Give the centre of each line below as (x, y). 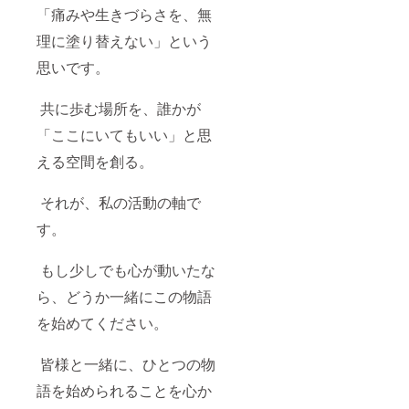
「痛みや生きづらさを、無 (124, 14)
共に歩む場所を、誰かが (119, 108)
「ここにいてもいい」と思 (124, 134)
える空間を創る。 (95, 161)
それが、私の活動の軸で (119, 202)
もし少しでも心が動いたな (126, 269)
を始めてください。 (102, 322)
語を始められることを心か (124, 390)
